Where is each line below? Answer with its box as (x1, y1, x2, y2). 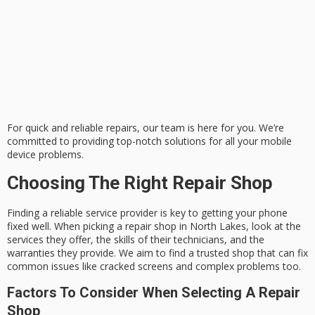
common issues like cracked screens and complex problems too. (7, 259, 301, 273)
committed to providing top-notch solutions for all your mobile (7, 134, 292, 148)
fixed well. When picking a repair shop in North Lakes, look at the (7, 219, 301, 233)
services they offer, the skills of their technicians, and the (7, 232, 264, 246)
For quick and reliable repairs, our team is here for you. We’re (7, 120, 284, 134)
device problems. (7, 147, 84, 161)
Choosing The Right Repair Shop (7, 172, 273, 194)
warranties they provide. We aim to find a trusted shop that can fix (7, 245, 308, 259)
